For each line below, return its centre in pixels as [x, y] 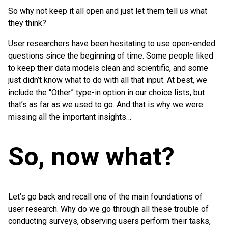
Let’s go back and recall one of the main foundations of [105, 196]
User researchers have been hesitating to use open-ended [112, 43]
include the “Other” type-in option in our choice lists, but [106, 92]
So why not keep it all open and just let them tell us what [108, 11]
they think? [27, 23]
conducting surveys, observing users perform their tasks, [109, 221]
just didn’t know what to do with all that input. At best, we [108, 80]
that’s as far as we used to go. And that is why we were [106, 104]
